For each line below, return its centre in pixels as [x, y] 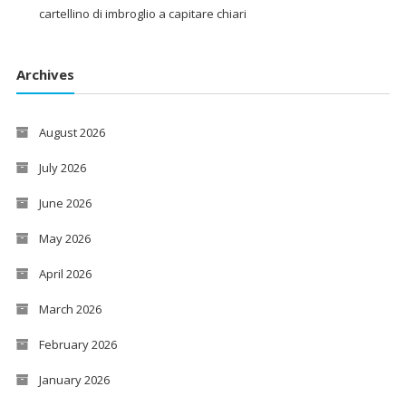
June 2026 [65, 203]
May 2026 [64, 238]
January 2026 [74, 379]
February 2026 [77, 344]
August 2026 [72, 132]
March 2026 [70, 309]
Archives [45, 74]
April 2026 [65, 273]
